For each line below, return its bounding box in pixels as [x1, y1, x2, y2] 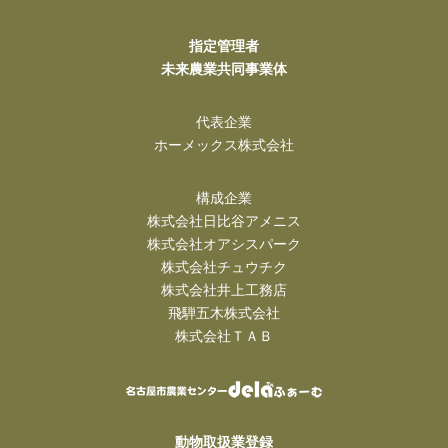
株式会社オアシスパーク [147, 234, 301, 253]
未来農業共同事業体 [161, 59, 287, 78]
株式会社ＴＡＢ [175, 326, 273, 345]
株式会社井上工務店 [161, 280, 287, 299]
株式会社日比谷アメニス [147, 211, 301, 230]
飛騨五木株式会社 [168, 303, 280, 322]
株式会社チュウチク [161, 257, 287, 276]
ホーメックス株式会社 [154, 135, 294, 154]
